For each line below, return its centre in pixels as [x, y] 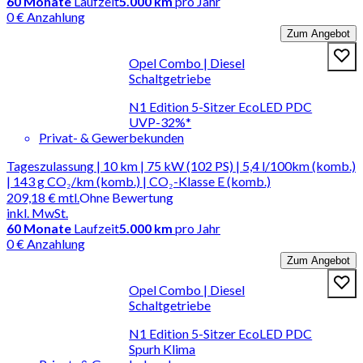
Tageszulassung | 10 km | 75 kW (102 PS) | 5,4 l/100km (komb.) [181, 165]
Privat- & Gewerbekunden [111, 137]
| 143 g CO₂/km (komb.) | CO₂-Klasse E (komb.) [139, 181]
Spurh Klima [162, 348]
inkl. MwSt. [37, 212]
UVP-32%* [160, 122]
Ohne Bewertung [126, 197]
